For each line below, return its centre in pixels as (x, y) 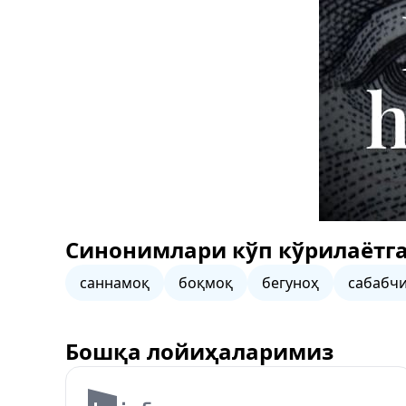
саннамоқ (115, 283)
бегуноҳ (290, 283)
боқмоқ (206, 283)
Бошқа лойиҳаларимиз (199, 351)
